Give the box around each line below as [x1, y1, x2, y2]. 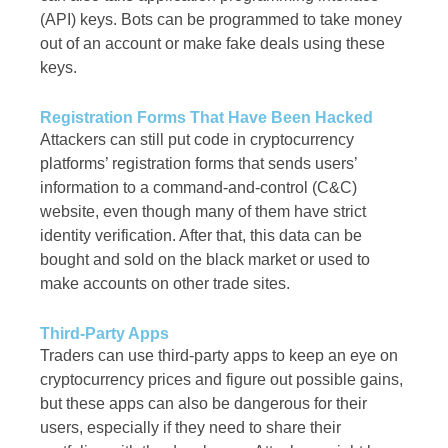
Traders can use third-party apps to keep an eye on [40, 347, 398, 365]
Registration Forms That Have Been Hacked [40, 109, 373, 127]
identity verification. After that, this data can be [40, 227, 362, 245]
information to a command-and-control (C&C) [40, 179, 357, 197]
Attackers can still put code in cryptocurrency [40, 131, 354, 149]
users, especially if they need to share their [40, 419, 341, 437]
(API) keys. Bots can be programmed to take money [40, 11, 402, 29]
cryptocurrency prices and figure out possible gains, [40, 371, 403, 389]
